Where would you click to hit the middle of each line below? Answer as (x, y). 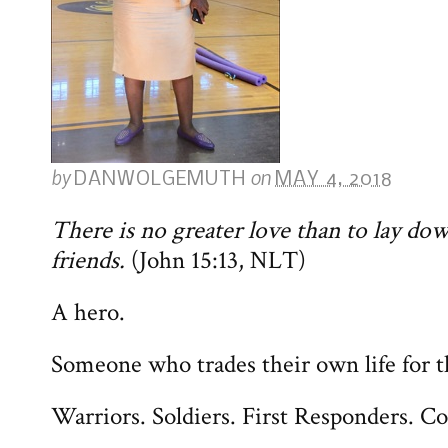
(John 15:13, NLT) (215, 260)
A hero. (88, 312)
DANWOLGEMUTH (160, 179)
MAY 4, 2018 (334, 179)
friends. (88, 260)
